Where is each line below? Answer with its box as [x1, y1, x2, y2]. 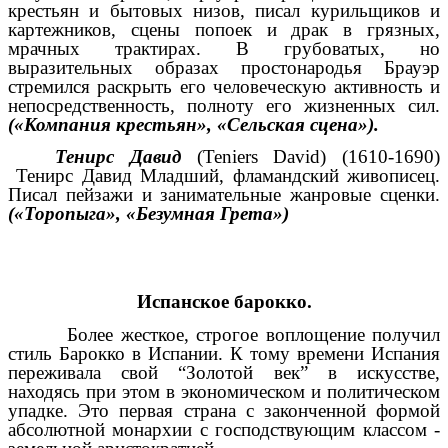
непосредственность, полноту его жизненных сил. [8, 94, 440, 116]
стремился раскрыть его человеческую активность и [8, 75, 440, 97]
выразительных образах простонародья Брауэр [8, 56, 440, 78]
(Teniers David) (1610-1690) [180, 146, 440, 168]
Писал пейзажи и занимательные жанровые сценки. [8, 184, 440, 206]
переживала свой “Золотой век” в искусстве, [8, 361, 440, 383]
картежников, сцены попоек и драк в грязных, [8, 18, 440, 40]
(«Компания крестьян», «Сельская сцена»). [8, 113, 379, 135]
